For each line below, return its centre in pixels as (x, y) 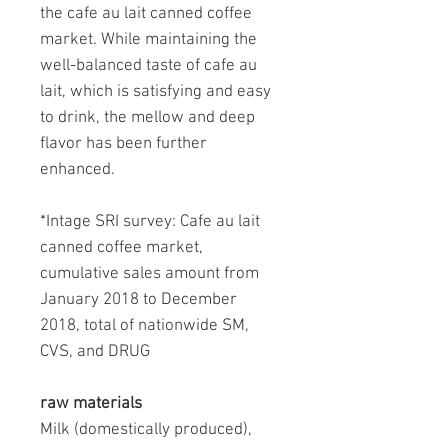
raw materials (91, 403)
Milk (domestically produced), (146, 429)
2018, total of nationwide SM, (144, 325)
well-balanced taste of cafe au (148, 65)
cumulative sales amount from (149, 273)
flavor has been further (123, 143)
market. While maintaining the (148, 39)
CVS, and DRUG (95, 351)
